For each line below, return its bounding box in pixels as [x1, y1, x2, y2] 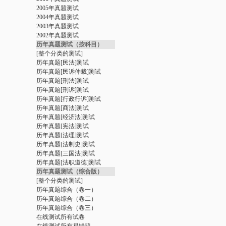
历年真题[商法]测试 [36, 104, 89, 111]
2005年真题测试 [36, 5, 79, 12]
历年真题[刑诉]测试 [36, 86, 89, 93]
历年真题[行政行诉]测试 [36, 95, 101, 102]
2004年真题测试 [36, 14, 79, 21]
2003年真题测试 [36, 23, 79, 30]
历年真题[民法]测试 [36, 59, 89, 66]
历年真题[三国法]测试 [36, 150, 95, 157]
